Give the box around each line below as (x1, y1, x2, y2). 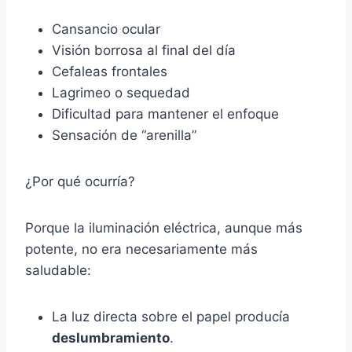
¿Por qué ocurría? (25, 173, 135, 189)
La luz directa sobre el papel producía (52, 308, 290, 324)
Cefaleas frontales (52, 63, 167, 79)
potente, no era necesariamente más (25, 240, 258, 257)
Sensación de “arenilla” (52, 126, 196, 143)
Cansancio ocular (52, 20, 160, 37)
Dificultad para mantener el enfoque (52, 105, 279, 122)
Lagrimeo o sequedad (52, 84, 190, 101)
